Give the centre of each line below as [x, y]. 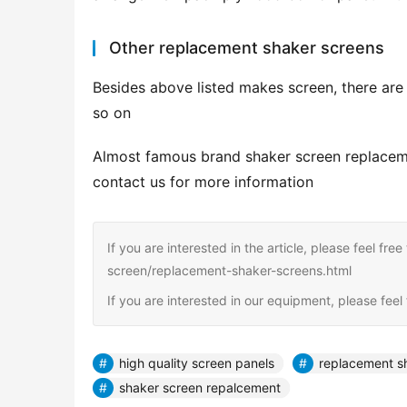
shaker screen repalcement [200, 388]
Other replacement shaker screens [247, 48]
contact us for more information [203, 182]
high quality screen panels [197, 363]
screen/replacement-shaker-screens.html [229, 271]
